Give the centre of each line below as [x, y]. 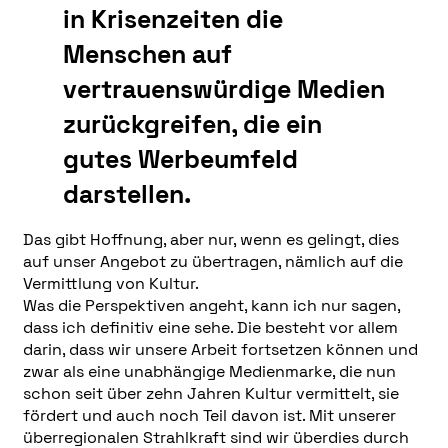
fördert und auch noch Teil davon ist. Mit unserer [209, 415]
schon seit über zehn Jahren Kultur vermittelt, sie [210, 393]
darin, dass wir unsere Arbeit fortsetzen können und [220, 349]
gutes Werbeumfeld [180, 159]
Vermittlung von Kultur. [110, 283]
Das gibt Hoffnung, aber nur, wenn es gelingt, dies [210, 239]
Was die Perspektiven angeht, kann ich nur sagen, [211, 305]
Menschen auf [147, 54]
